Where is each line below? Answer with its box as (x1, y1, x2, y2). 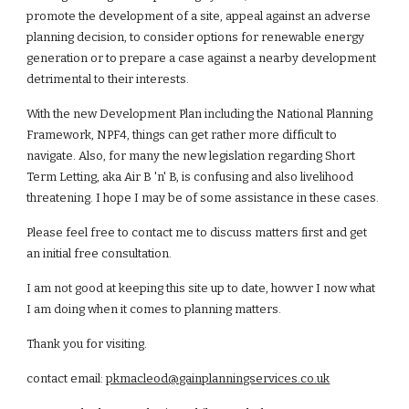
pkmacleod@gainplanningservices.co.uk (106, 372, 330, 385)
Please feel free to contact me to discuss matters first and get (26, 225, 368, 239)
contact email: (26, 372, 104, 385)
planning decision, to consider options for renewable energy (26, 30, 365, 44)
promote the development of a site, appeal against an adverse (26, 9, 372, 23)
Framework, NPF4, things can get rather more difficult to (26, 128, 338, 142)
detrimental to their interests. (26, 72, 193, 86)
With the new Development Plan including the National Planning (26, 107, 373, 121)
